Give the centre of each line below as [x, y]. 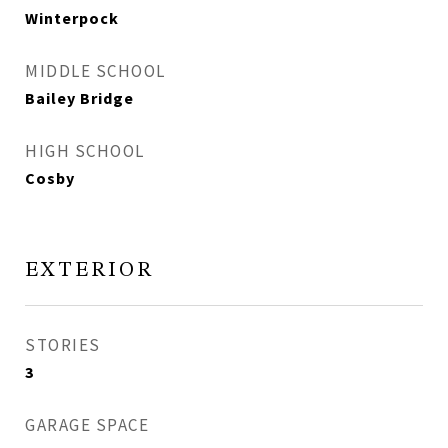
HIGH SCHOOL [85, 151]
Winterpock [72, 18]
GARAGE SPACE [87, 425]
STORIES [63, 345]
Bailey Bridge [79, 98]
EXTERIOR [89, 270]
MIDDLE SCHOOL [95, 71]
